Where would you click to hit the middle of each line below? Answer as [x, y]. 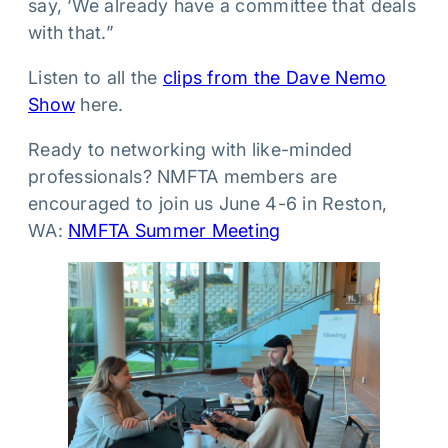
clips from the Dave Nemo [274, 77]
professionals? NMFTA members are [183, 176]
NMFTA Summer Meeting [174, 230]
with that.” [71, 32]
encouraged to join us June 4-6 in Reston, [208, 203]
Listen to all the [95, 77]
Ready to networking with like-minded [190, 149]
